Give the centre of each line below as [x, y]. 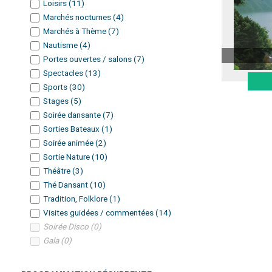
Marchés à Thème [76, 31]
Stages [57, 101]
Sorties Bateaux [72, 129]
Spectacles [64, 73]
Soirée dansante [73, 115]
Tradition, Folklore [76, 199]
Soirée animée [69, 143]
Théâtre [58, 171]
